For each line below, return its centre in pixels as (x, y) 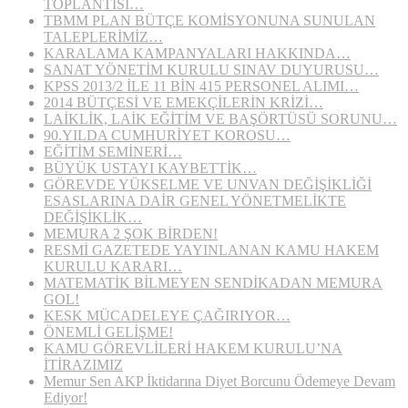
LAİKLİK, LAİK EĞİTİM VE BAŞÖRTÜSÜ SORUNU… (220, 119)
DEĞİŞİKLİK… (93, 217)
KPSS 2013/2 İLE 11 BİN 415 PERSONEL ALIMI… (201, 86)
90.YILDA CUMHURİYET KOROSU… (167, 135)
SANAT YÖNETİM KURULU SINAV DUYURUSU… (211, 70)
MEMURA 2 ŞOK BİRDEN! (131, 234)
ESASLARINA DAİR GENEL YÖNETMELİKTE (195, 201)
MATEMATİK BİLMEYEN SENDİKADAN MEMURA (213, 283)
